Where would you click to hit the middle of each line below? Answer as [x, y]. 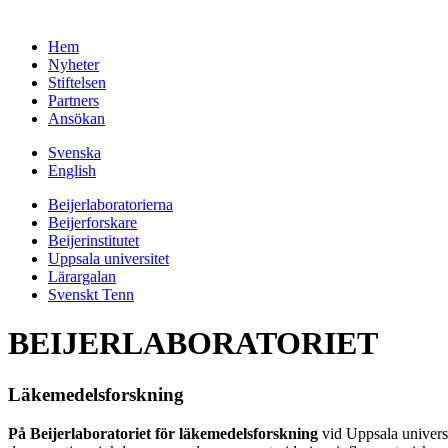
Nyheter [73, 64]
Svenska [74, 152]
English [72, 170]
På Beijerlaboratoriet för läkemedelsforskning [165, 433]
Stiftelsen [77, 82]
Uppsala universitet [108, 258]
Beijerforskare [92, 222]
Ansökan [76, 118]
